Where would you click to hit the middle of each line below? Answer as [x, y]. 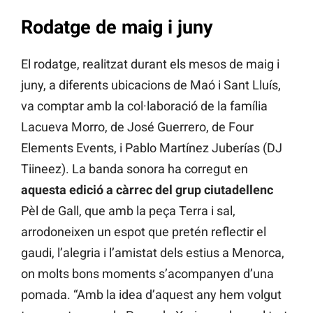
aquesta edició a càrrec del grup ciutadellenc [147, 189]
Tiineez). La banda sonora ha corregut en [134, 168]
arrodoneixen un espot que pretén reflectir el [144, 231]
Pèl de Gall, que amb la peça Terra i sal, [128, 210]
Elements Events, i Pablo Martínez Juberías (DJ [152, 147]
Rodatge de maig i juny [117, 28]
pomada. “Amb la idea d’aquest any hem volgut [151, 294]
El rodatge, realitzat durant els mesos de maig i [150, 64]
